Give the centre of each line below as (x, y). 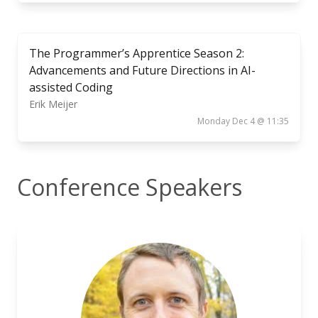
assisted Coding (71, 87)
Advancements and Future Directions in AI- (142, 70)
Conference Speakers (130, 187)
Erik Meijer (53, 104)
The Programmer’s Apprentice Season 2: (137, 53)
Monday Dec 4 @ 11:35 (243, 121)
